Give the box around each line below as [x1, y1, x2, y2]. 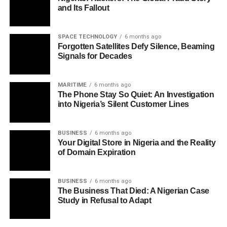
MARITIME [57, 82, 87, 88]
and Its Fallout [57, 4, 109, 12]
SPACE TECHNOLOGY [57, 33, 117, 40]
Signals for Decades [57, 52, 132, 60]
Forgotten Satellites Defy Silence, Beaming [57, 42, 215, 51]
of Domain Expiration [57, 148, 136, 157]
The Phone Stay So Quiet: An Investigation [57, 90, 214, 99]
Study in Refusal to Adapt [57, 196, 152, 205]
